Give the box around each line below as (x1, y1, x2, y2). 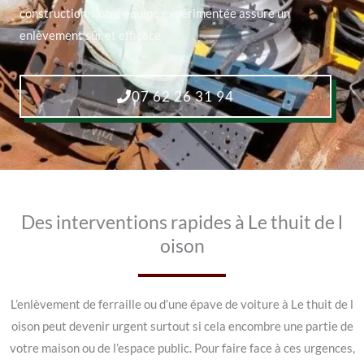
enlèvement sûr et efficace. (19, 28, 163, 43)
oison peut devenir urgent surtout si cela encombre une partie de (11, 318, 353, 333)
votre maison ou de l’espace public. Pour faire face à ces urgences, (9, 340, 355, 355)
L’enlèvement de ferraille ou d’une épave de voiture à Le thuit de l (11, 297, 353, 311)
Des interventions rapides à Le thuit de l (21, 210, 343, 233)
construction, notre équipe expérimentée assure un (19, 6, 290, 21)
